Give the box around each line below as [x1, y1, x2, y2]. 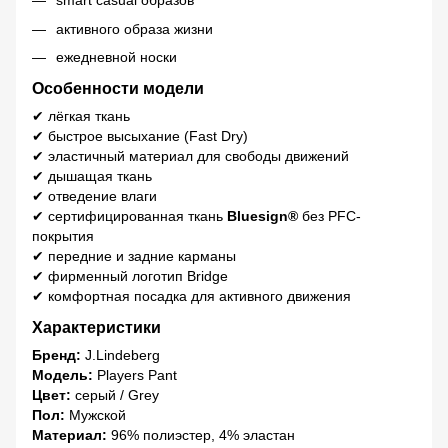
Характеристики [32, 317, 161, 336]
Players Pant [93, 366, 177, 383]
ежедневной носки [56, 48, 177, 65]
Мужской [65, 406, 126, 423]
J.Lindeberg [81, 346, 160, 363]
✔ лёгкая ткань [32, 107, 130, 124]
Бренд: [32, 346, 81, 363]
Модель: [32, 366, 93, 383]
